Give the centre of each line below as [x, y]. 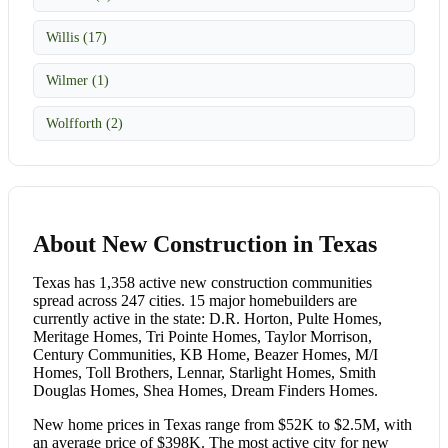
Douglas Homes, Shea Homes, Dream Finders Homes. [205, 390]
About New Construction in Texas [205, 243]
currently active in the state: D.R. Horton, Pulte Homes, [207, 318]
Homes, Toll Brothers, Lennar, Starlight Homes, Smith [204, 372]
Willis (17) [76, 36]
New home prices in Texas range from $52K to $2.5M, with [222, 424]
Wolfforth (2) [84, 122]
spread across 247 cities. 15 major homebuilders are [195, 300]
